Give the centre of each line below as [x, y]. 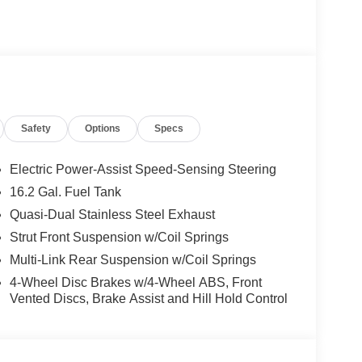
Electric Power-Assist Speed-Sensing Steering [143, 170]
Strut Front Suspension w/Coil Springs [119, 238]
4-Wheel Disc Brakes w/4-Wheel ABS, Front [135, 283]
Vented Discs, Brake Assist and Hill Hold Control [148, 299]
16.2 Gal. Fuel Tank [65, 192]
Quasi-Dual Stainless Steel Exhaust [112, 215]
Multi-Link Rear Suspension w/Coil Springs [133, 260]
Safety [36, 129]
